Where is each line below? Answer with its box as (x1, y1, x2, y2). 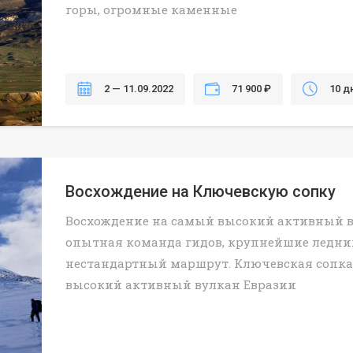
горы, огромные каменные (65, 2, 237, 17)
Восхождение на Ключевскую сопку (65, 182, 336, 201)
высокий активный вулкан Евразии (65, 277, 296, 292)
